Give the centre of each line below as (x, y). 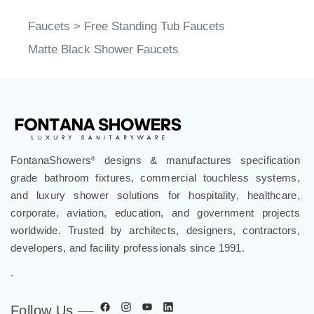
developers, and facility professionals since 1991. (128, 248)
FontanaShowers (51, 161)
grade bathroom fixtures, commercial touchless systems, (155, 178)
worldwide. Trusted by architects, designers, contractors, (155, 231)
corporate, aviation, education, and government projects (155, 213)
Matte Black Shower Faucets (103, 50)
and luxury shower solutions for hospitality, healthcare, (155, 196)
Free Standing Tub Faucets (155, 27)
